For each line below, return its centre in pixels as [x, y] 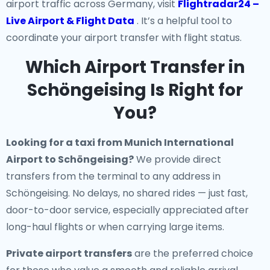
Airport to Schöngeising [67, 159]
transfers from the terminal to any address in [113, 176]
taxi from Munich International [154, 143]
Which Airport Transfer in [135, 67]
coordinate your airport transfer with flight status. [124, 38]
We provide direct [177, 159]
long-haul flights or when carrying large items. [115, 227]
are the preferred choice [193, 253]
